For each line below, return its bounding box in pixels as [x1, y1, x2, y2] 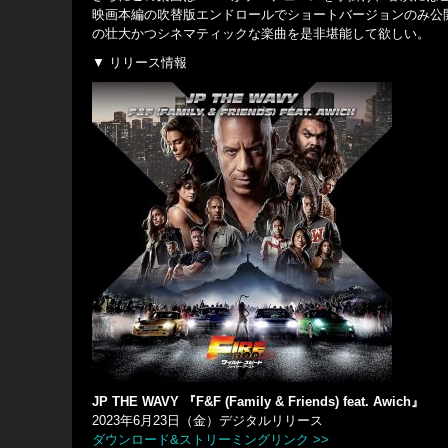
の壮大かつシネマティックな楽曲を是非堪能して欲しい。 [92, 26, 430, 42]
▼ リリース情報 [92, 55, 187, 71]
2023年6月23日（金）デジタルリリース [92, 413, 323, 429]
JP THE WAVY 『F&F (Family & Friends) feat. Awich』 [92, 394, 424, 410]
